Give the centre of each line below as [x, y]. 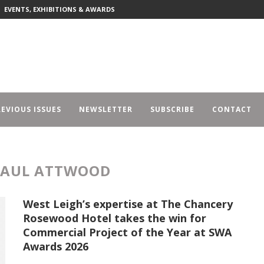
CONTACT [232, 109]
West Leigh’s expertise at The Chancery [128, 204]
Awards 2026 [56, 246]
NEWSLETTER [106, 109]
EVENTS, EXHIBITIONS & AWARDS [60, 9]
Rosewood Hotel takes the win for [115, 218]
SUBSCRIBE [172, 109]
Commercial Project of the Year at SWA [127, 232]
